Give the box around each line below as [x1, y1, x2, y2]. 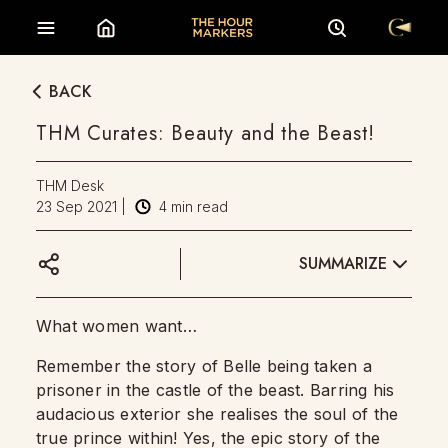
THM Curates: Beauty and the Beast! [36, 119, 376, 148]
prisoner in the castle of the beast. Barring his [36, 380, 395, 400]
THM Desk [36, 177, 104, 194]
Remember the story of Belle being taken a [36, 356, 372, 376]
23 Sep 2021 [36, 198, 117, 215]
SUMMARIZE [299, 251, 387, 275]
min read [167, 198, 228, 215]
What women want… [36, 316, 197, 336]
